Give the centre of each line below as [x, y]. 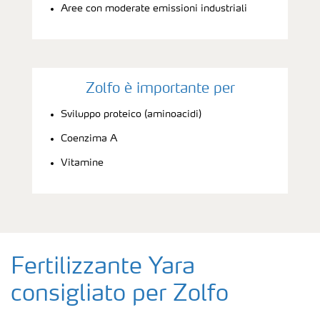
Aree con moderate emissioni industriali [154, 8]
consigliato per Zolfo [120, 295]
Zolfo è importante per [160, 89]
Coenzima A [89, 138]
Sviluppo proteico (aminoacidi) [131, 114]
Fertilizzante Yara [103, 267]
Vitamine [82, 162]
